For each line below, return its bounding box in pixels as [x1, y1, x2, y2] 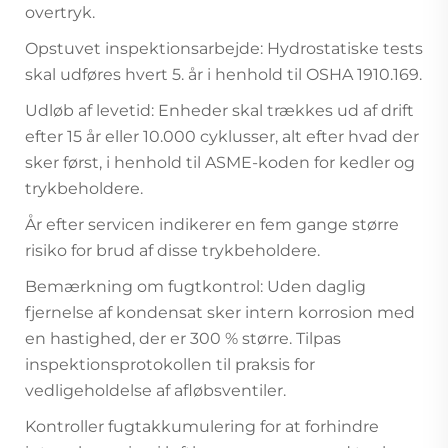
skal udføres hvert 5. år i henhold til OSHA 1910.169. [25, 65, 422, 85]
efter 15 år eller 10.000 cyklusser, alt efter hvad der [25, 127, 419, 147]
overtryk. [25, 3, 95, 23]
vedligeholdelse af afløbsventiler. [25, 381, 286, 401]
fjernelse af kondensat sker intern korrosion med [25, 303, 415, 323]
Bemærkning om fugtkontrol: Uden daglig [25, 277, 366, 297]
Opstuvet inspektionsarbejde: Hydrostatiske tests [25, 39, 423, 59]
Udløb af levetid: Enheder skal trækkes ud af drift [25, 101, 414, 121]
